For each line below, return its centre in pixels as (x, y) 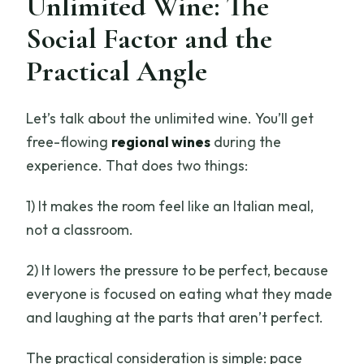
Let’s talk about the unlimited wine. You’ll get (170, 119)
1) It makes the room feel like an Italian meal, (170, 206)
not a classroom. (80, 230)
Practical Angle (117, 71)
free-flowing (69, 142)
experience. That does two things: (137, 166)
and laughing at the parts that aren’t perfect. (175, 318)
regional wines (161, 142)
